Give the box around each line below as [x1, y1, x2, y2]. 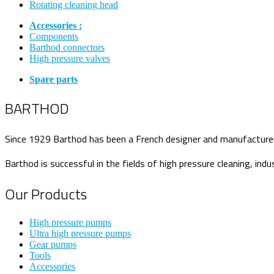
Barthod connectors [29, 42, 105, 53]
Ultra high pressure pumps [29, 228, 131, 239]
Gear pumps [29, 239, 76, 250]
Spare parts [29, 74, 78, 85]
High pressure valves [29, 53, 110, 64]
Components [29, 31, 78, 42]
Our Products [5, 183, 87, 206]
